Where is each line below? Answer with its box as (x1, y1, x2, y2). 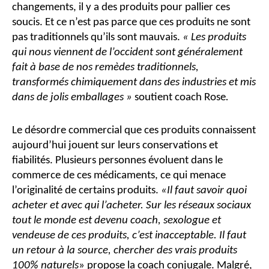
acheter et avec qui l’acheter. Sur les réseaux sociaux (12, 200, 251, 212)
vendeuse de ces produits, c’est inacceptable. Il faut (12, 230, 246, 242)
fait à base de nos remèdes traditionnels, (12, 61, 199, 73)
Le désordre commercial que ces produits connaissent (12, 125, 256, 137)
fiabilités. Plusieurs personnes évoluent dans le (12, 155, 223, 167)
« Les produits (183, 31, 246, 43)
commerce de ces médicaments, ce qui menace (12, 170, 226, 182)
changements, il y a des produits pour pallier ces (12, 1, 230, 13)
